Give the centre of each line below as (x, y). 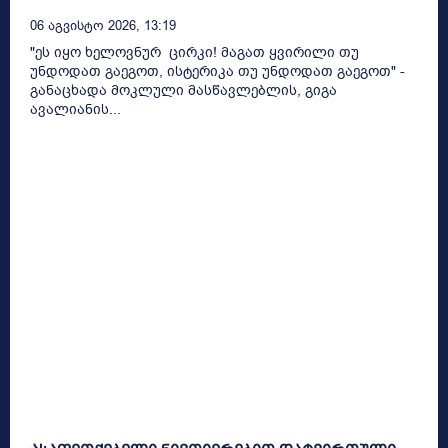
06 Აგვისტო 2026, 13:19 (103, 25)
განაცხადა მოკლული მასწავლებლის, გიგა (183, 90)
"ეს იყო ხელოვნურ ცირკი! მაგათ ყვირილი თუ (194, 52)
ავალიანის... (75, 109)
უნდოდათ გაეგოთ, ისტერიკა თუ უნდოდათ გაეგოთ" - (217, 71)
